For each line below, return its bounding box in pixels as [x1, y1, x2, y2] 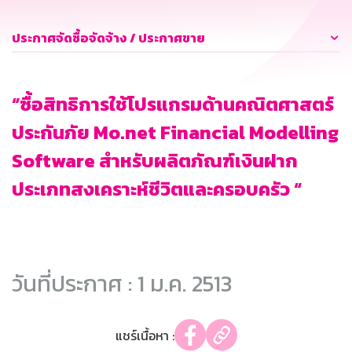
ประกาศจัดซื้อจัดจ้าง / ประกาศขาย [12, 28, 205, 48]
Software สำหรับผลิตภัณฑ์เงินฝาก [12, 147, 298, 175]
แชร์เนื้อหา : [115, 325, 174, 345]
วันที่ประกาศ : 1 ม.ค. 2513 [12, 266, 232, 301]
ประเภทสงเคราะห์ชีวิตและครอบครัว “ [12, 175, 302, 203]
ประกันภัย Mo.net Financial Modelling [12, 119, 339, 147]
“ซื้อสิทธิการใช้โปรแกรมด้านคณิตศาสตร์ [12, 90, 334, 119]
